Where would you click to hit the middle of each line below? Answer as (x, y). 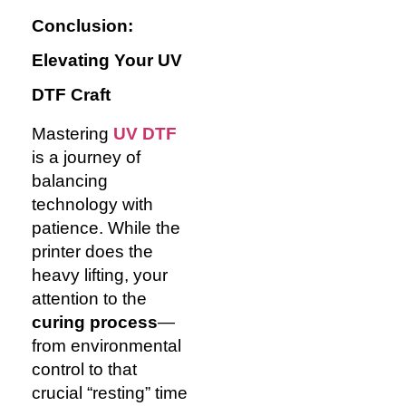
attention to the (89, 299)
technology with (92, 205)
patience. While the (106, 228)
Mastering (72, 134)
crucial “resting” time (110, 393)
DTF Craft (71, 95)
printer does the (92, 252)
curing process (95, 323)
